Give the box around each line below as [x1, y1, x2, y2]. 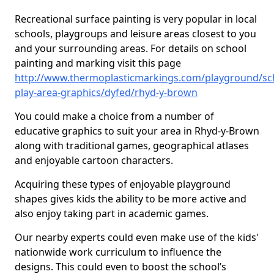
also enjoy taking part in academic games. [15, 207, 209, 220]
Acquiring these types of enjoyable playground [15, 177, 231, 191]
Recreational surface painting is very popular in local [15, 12, 257, 26]
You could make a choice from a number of [15, 109, 214, 123]
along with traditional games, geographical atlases [15, 139, 249, 152]
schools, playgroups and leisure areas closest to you [15, 27, 256, 40]
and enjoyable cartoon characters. [15, 154, 173, 167]
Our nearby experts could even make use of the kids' [15, 231, 259, 244]
